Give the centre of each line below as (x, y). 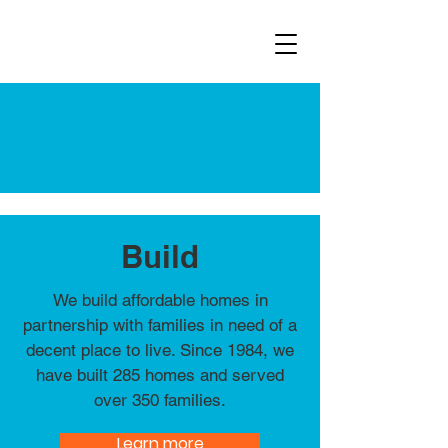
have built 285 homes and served (160, 375)
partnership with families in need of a (160, 325)
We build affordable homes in (160, 300)
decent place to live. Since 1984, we (160, 350)
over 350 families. (160, 400)
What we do (160, 143)
